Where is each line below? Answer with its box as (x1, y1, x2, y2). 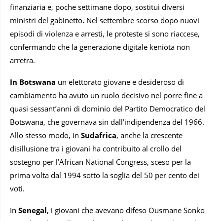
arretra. (10, 55, 35, 66)
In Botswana (10, 77, 56, 87)
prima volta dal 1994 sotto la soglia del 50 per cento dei (10, 170, 199, 181)
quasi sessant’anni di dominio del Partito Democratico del (10, 104, 205, 114)
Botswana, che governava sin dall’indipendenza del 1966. (10, 117, 204, 127)
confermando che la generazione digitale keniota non (10, 42, 190, 52)
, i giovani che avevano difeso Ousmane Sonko (47, 205, 205, 216)
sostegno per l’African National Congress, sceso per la (10, 157, 191, 167)
